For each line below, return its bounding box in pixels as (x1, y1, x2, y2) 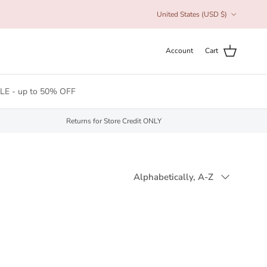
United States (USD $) (157, 9, 227, 19)
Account (166, 46, 193, 56)
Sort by (133, 164, 162, 176)
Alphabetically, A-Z (133, 170, 213, 183)
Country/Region (156, 2, 206, 13)
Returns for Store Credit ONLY (66, 116, 162, 126)
